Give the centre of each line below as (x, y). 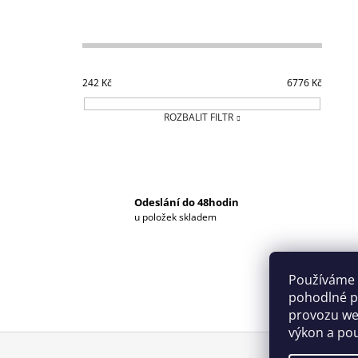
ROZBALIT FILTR (199, 117)
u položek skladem (175, 217)
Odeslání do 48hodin (187, 202)
